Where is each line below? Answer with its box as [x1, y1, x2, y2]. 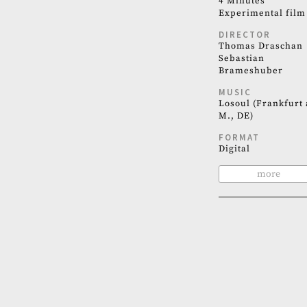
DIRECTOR [218, 29, 271, 40]
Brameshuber [218, 65, 283, 76]
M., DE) [218, 110, 254, 121]
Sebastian [218, 53, 265, 64]
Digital [218, 143, 250, 154]
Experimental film [218, 8, 306, 19]
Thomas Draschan [218, 40, 303, 51]
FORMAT [218, 132, 260, 143]
